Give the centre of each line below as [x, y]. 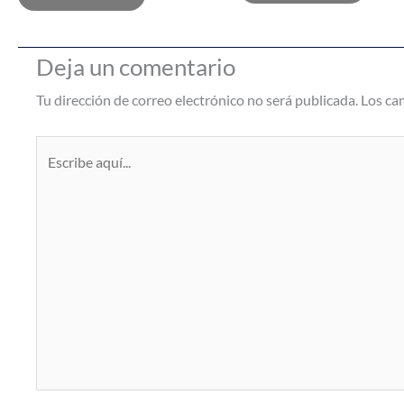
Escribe [58, 150]
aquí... [53, 179]
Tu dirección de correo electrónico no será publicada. [197, 100]
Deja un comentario [136, 67]
